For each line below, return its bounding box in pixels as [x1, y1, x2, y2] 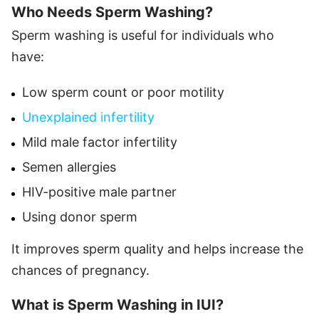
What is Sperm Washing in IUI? [11, 296, 224, 313]
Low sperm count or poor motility [22, 84, 224, 100]
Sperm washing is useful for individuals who [11, 27, 274, 43]
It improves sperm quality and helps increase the [11, 241, 303, 256]
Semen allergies [22, 159, 116, 174]
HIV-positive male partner [22, 184, 177, 199]
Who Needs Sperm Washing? [11, 3, 213, 21]
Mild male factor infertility [22, 134, 177, 150]
